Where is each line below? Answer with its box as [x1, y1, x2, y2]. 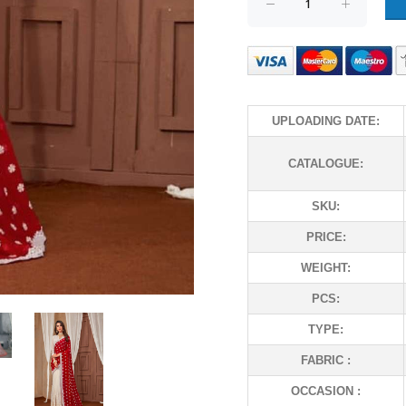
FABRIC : [301, 353, 351, 367]
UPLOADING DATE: [272, 114, 380, 128]
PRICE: [305, 230, 346, 244]
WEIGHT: [301, 261, 351, 275]
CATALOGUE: [288, 157, 363, 170]
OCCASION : [291, 384, 361, 398]
